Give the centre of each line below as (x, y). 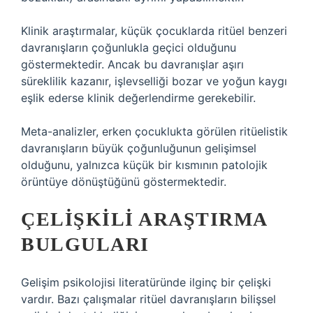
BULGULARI (85, 244)
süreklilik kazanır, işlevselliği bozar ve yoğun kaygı (154, 81)
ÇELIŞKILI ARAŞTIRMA (144, 219)
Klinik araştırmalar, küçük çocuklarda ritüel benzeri (154, 31)
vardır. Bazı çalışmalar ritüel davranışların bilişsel (148, 299)
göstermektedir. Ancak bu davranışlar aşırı (132, 64)
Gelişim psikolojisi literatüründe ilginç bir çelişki (146, 282)
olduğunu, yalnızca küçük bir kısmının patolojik (144, 165)
